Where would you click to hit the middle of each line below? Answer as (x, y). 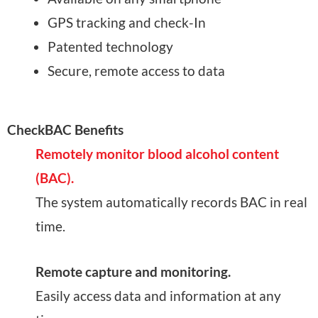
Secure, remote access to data (136, 71)
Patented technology (110, 47)
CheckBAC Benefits (65, 129)
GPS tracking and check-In (127, 23)
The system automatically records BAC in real (171, 202)
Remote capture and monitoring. (133, 272)
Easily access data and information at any (158, 296)
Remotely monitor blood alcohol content (157, 153)
